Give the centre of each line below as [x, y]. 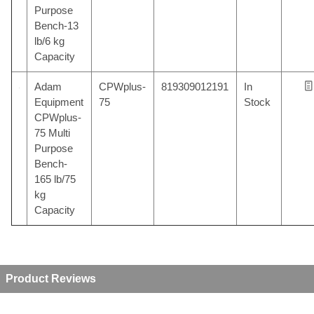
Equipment [59, 102]
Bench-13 [57, 26]
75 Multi [53, 133]
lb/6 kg [50, 41]
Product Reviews [51, 279]
